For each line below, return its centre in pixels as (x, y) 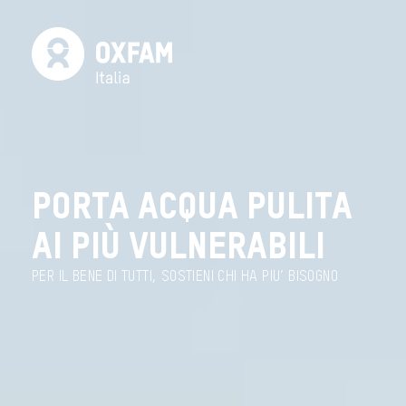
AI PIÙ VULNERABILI (179, 249)
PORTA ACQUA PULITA (192, 209)
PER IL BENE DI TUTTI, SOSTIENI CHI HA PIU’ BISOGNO (185, 278)
